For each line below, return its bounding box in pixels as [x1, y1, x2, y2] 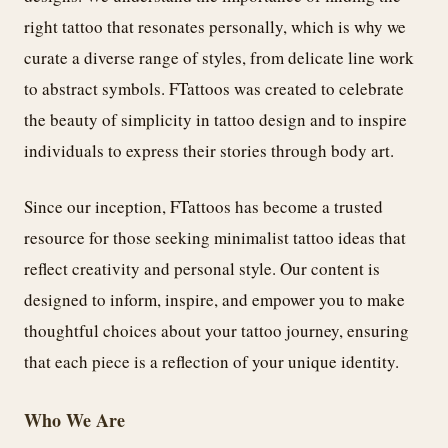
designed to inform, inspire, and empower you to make [24, 288, 405, 312]
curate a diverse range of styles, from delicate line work [24, 45, 414, 69]
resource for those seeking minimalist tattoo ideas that [24, 226, 406, 250]
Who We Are [24, 406, 125, 433]
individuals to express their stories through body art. [24, 138, 394, 162]
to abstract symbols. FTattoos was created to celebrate [24, 76, 404, 100]
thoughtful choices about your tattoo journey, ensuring [24, 319, 409, 343]
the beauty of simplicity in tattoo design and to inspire [24, 107, 407, 131]
